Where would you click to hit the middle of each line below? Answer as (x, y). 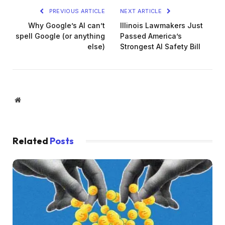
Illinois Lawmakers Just (161, 25)
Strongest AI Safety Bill (160, 46)
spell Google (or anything (60, 36)
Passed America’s (151, 36)
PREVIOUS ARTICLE (76, 11)
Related (31, 141)
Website (31, 99)
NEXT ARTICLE (142, 11)
